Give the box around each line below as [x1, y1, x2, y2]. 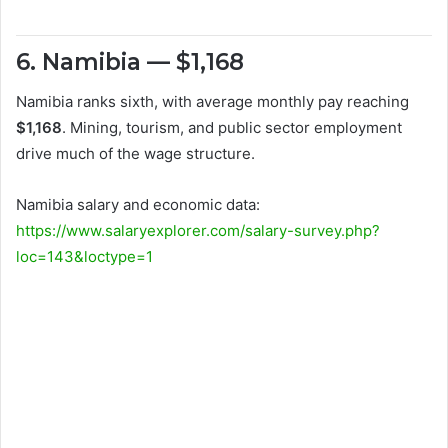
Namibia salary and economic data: [16, 195, 260, 215]
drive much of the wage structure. [16, 144, 255, 164]
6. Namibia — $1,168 [16, 47, 244, 76]
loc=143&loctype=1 [16, 247, 153, 267]
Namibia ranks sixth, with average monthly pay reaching [16, 92, 409, 112]
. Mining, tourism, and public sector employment [62, 118, 402, 138]
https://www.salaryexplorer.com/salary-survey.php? [16, 221, 380, 241]
